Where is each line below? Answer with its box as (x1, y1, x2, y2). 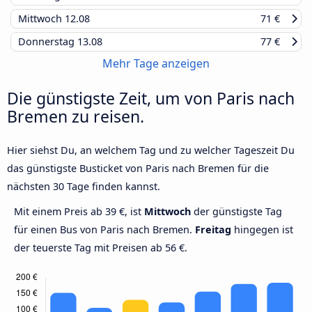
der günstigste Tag (191, 204, 282, 218)
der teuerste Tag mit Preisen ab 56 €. (14, 240, 187, 254)
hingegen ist (231, 222, 293, 236)
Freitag (195, 222, 231, 236)
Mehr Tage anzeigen (102, 55, 210, 71)
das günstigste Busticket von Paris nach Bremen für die (7, 161, 269, 175)
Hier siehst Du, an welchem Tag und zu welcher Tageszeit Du (7, 143, 295, 157)
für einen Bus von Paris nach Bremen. (14, 222, 195, 236)
